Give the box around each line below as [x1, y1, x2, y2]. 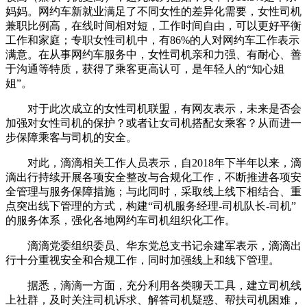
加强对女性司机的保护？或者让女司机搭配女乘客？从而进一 [5, 117, 302, 130]
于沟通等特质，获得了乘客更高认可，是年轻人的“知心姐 [5, 63, 284, 75]
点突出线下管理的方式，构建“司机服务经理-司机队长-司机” [5, 200, 296, 212]
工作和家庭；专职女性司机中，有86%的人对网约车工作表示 [5, 34, 299, 47]
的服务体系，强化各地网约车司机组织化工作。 [5, 214, 236, 227]
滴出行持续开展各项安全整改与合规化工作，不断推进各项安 [5, 171, 302, 184]
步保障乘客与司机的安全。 [5, 132, 137, 144]
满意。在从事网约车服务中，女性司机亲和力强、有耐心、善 [5, 49, 302, 61]
